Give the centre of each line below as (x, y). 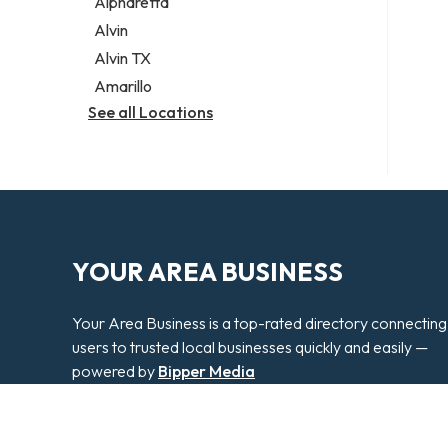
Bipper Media (206, 371)
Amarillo (123, 86)
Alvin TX (123, 58)
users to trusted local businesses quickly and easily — (250, 347)
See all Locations (150, 112)
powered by (115, 371)
